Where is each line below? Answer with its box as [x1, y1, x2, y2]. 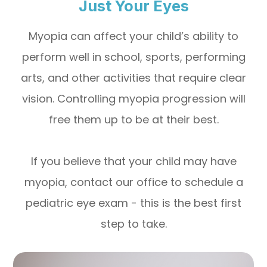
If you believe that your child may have [30, 153, 237, 169]
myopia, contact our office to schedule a [24, 174, 243, 190]
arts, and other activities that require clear [21, 70, 246, 85]
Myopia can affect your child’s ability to [29, 28, 238, 44]
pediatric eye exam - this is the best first [26, 195, 241, 210]
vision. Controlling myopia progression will [21, 91, 246, 106]
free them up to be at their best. [48, 111, 219, 127]
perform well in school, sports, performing [21, 49, 246, 64]
